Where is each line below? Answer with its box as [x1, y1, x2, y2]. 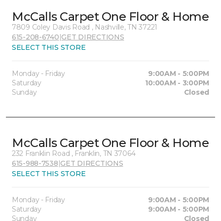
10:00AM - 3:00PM [145, 78, 209, 87]
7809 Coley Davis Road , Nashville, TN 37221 [12, 23, 157, 32]
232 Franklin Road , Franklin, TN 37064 [12, 149, 136, 158]
